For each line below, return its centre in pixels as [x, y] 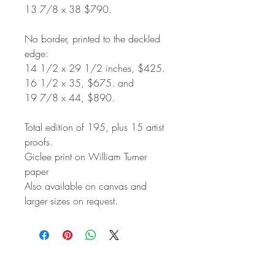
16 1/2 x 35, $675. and [79, 83]
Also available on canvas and [86, 186]
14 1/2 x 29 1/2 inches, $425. [95, 68]
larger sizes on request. [71, 200]
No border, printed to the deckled [92, 38]
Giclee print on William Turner [86, 156]
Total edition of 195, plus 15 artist [94, 127]
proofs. [39, 141]
